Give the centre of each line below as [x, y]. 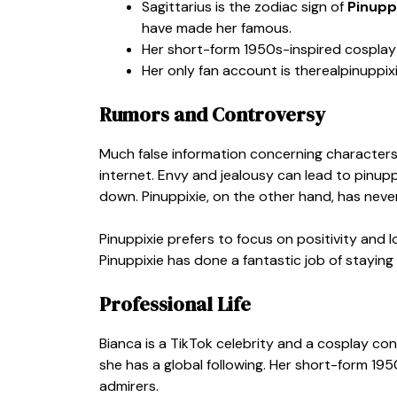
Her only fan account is [218, 70]
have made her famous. [217, 27]
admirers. [129, 385]
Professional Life [175, 304]
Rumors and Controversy [212, 114]
